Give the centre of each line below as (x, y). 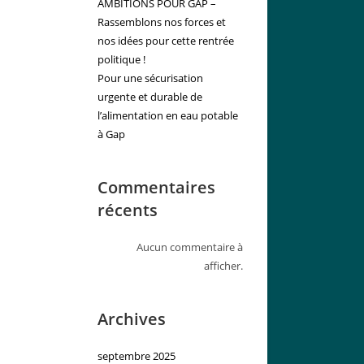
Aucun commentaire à (189, 247)
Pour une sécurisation (150, 78)
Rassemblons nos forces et (161, 22)
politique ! (121, 60)
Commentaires (156, 188)
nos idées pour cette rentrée (165, 41)
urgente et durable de (149, 97)
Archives (131, 319)
